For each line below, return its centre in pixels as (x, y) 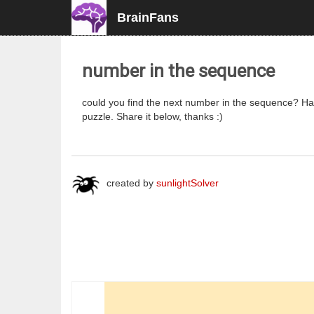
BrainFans (148, 18)
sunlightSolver (187, 183)
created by (131, 183)
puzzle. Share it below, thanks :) (152, 116)
